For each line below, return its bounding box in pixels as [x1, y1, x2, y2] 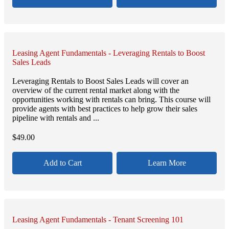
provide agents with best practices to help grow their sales [12, 104, 197, 113]
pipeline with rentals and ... [12, 113, 99, 123]
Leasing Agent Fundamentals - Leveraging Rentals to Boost [12, 49, 205, 58]
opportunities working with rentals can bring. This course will [12, 95, 211, 104]
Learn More [147, 158, 186, 167]
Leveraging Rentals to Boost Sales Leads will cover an [12, 77, 189, 86]
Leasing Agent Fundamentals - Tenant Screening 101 [12, 215, 184, 224]
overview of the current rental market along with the [12, 86, 179, 95]
